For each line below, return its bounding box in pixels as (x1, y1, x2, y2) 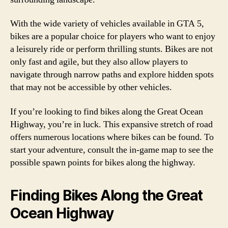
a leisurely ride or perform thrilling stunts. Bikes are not (10, 43, 213, 55)
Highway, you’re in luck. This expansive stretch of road (10, 118, 213, 130)
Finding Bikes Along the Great (10, 186, 203, 204)
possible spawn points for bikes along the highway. (10, 156, 195, 168)
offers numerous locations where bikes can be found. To (10, 131, 214, 143)
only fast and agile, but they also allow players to (10, 56, 188, 68)
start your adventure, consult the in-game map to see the (10, 144, 213, 156)
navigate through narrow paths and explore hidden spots (10, 69, 214, 80)
